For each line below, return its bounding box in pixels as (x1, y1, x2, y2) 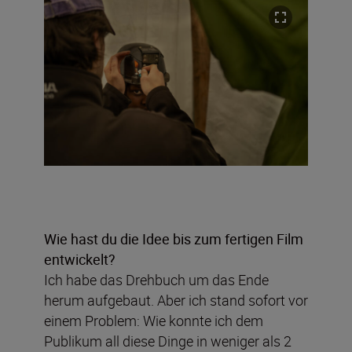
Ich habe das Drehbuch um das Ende (44, 269, 269, 289)
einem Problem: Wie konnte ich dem (44, 310, 263, 330)
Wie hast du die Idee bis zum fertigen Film (44, 229, 303, 248)
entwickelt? (44, 249, 115, 269)
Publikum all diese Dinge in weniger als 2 (44, 331, 291, 350)
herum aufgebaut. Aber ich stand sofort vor (44, 290, 308, 310)
